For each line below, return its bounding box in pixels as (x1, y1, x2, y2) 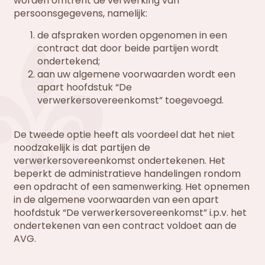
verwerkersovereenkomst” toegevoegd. (37, 93, 224, 107)
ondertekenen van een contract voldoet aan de (14, 218, 237, 232)
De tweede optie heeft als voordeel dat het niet (14, 127, 235, 141)
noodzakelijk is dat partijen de (14, 140, 151, 154)
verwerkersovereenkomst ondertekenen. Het (14, 153, 226, 167)
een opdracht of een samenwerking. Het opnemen (14, 179, 250, 193)
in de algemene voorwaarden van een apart (14, 192, 219, 206)
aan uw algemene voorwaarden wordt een (37, 67, 236, 81)
